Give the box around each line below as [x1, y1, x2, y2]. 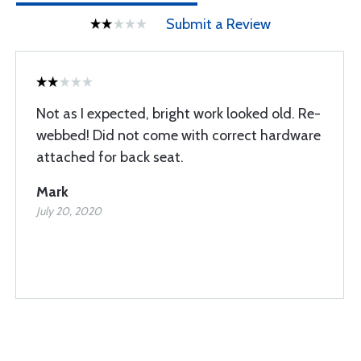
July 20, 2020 [36, 204, 102, 218]
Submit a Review [166, 15, 271, 33]
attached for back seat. [36, 148, 184, 166]
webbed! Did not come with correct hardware [36, 127, 321, 144]
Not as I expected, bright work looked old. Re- [36, 105, 321, 122]
